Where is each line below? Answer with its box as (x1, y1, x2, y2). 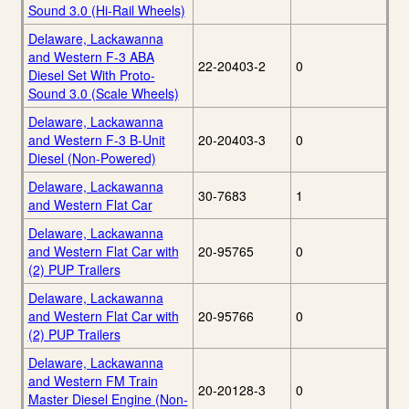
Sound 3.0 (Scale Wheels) (27, 84, 179, 103)
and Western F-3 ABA (27, 47, 154, 67)
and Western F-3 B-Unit (27, 131, 165, 150)
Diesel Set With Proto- (27, 66, 155, 85)
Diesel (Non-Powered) (27, 149, 156, 168)
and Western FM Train (27, 372, 158, 391)
